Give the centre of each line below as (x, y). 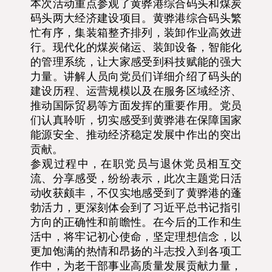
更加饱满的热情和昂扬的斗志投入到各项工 (136, 251)
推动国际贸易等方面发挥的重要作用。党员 (136, 105)
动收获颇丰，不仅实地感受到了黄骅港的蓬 (136, 193)
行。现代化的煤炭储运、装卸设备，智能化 (136, 47)
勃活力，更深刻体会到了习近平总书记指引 (136, 207)
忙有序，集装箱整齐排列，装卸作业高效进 (136, 32)
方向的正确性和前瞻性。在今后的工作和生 (136, 222)
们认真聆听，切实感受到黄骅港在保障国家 (136, 120)
